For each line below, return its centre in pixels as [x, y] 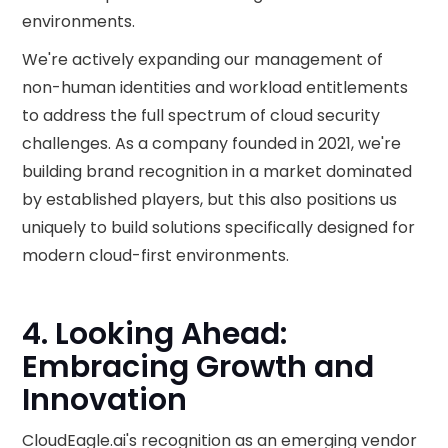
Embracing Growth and [198, 367]
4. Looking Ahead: [155, 334]
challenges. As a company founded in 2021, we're [212, 143]
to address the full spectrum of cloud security [201, 115]
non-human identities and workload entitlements [215, 87]
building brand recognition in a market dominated [217, 171]
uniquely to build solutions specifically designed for [219, 227]
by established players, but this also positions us [210, 199]
